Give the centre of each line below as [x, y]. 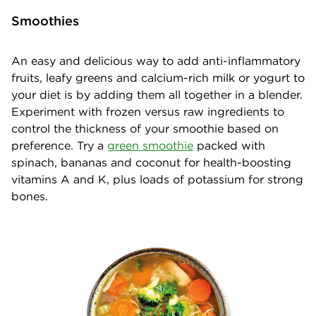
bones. [30, 196]
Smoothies [45, 21]
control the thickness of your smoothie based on [145, 129]
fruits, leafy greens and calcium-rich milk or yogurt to [158, 78]
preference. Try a [59, 146]
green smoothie [150, 146]
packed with [229, 146]
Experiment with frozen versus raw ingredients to [148, 112]
